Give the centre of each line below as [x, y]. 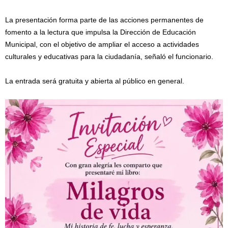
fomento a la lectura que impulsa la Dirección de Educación [101, 32]
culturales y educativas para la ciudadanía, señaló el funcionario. [109, 56]
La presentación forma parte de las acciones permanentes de [104, 20]
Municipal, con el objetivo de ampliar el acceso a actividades [102, 44]
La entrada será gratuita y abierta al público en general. [95, 81]
